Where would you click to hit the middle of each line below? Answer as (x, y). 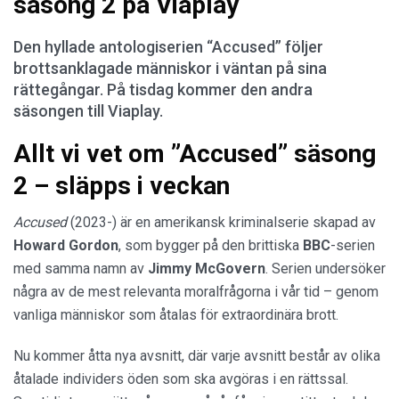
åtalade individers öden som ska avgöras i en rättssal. (181, 379)
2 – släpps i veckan (125, 185)
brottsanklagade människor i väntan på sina (170, 68)
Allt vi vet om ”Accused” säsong (195, 153)
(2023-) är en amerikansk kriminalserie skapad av (221, 222)
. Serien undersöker (326, 268)
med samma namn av (81, 268)
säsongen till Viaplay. (88, 110)
